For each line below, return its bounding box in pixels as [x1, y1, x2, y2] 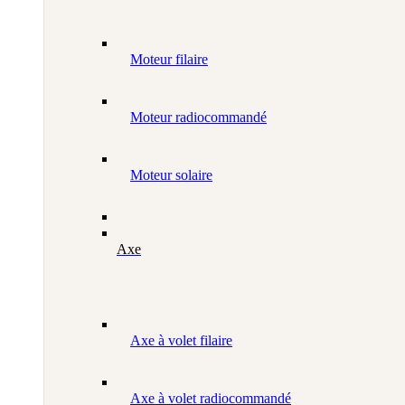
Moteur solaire [130, 167, 212, 184]
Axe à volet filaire [130, 333, 232, 349]
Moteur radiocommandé [130, 109, 267, 126]
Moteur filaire [130, 52, 208, 68]
